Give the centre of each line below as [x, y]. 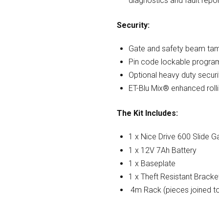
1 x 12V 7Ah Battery [163, 150]
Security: [133, 25]
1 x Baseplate [152, 163]
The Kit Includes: [147, 113]
